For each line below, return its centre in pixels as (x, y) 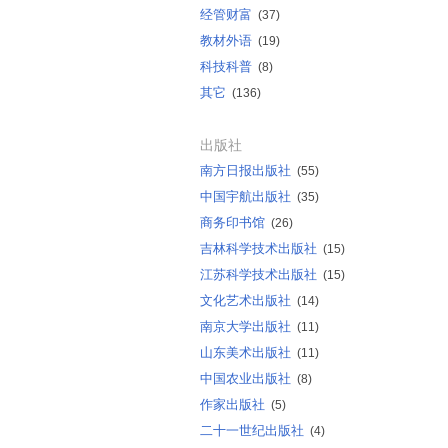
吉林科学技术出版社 (258, 248)
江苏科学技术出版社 (258, 274)
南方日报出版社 (245, 170)
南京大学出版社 (245, 326)
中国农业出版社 (245, 378)
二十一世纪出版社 (252, 430)
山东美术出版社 (245, 352)
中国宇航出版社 (245, 196)
